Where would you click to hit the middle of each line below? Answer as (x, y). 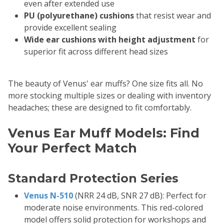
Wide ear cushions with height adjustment (110, 40)
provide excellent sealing (70, 28)
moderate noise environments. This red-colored (113, 208)
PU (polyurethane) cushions (79, 16)
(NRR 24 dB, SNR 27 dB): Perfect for (140, 196)
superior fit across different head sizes (96, 52)
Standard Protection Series (93, 178)
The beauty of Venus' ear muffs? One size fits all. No (105, 84)
